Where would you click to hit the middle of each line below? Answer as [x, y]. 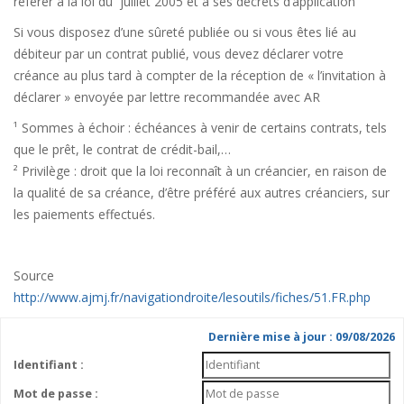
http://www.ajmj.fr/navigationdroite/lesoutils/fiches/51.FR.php [192, 297]
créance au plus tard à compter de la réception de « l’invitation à [200, 75]
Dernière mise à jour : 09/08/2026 [302, 337]
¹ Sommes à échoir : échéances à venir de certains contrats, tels [200, 128]
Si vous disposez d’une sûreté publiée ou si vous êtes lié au [185, 32]
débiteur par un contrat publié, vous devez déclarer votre [179, 54]
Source [34, 275]
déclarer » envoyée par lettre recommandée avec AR [167, 97]
